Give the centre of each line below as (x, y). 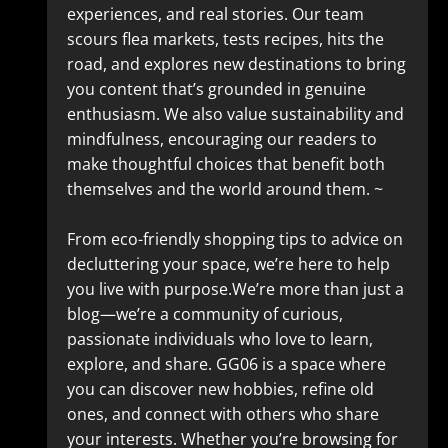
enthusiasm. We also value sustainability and (235, 114)
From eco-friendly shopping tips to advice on (234, 239)
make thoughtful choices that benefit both (225, 164)
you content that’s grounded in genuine (216, 89)
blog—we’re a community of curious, (204, 314)
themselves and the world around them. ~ (224, 189)
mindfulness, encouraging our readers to (221, 139)
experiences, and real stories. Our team (215, 14)
